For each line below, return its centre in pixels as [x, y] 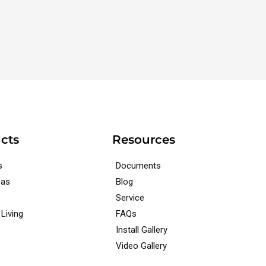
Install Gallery [141, 229]
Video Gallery [141, 246]
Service [130, 197]
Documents [138, 165]
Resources [143, 139]
